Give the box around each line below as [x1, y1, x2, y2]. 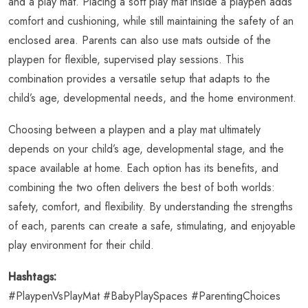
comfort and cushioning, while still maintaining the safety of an [8, 12, 294, 29]
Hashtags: [8, 268, 56, 285]
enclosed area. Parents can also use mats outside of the [8, 32, 271, 48]
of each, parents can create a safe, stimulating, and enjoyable [8, 217, 296, 234]
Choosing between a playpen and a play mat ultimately [8, 121, 261, 137]
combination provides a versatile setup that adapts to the [8, 70, 270, 87]
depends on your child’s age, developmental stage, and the [8, 140, 284, 157]
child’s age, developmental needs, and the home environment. [8, 89, 296, 106]
